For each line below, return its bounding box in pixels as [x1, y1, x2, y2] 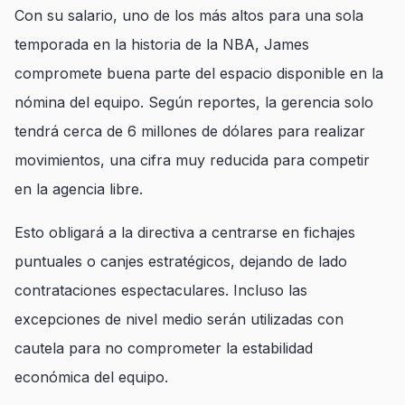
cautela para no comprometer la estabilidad [14, 339, 313, 357]
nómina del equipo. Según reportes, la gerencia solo [14, 93, 373, 111]
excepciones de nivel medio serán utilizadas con [14, 310, 344, 328]
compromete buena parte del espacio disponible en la [14, 64, 383, 82]
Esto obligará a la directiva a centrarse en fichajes [14, 223, 355, 241]
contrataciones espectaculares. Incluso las [14, 281, 307, 299]
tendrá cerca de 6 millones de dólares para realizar [14, 122, 365, 140]
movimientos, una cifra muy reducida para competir [14, 151, 370, 169]
